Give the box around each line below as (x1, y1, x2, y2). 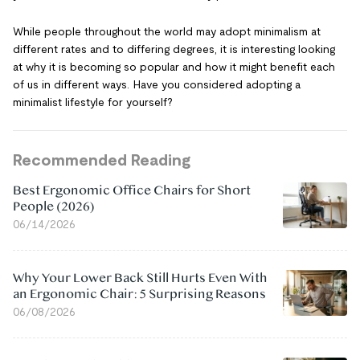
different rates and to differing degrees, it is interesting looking (13, 43, 335, 55)
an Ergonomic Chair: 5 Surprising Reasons (13, 287, 266, 301)
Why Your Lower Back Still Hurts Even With (13, 271, 268, 285)
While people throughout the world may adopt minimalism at (13, 25, 321, 38)
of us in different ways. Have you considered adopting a (13, 78, 301, 91)
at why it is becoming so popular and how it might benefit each (13, 60, 335, 73)
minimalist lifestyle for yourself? (13, 96, 173, 108)
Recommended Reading (13, 151, 190, 169)
